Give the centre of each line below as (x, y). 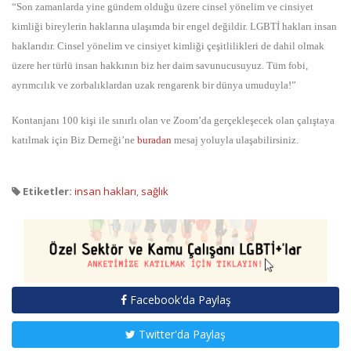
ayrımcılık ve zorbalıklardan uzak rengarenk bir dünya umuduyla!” (154, 85)
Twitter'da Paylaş (181, 334)
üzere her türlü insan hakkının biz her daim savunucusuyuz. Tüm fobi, (160, 65)
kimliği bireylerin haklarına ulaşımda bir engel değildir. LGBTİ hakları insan (174, 26)
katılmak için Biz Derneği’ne (74, 139)
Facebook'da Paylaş (179, 299)
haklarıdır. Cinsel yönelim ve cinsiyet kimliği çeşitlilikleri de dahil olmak (168, 45)
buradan (154, 139)
